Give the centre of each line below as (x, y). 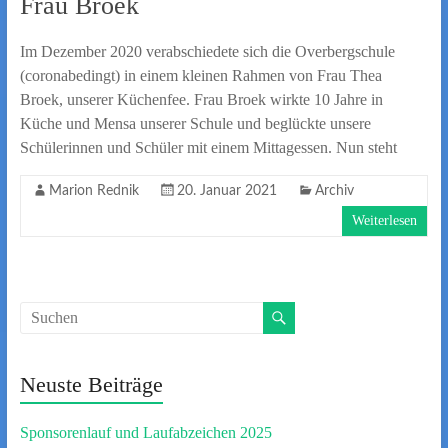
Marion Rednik (93, 191)
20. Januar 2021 (226, 191)
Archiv (334, 191)
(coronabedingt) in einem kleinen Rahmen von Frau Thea (200, 75)
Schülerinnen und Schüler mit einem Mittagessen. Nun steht (208, 147)
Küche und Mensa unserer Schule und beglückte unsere (195, 123)
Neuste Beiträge (91, 384)
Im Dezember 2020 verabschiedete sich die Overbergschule (207, 51)
